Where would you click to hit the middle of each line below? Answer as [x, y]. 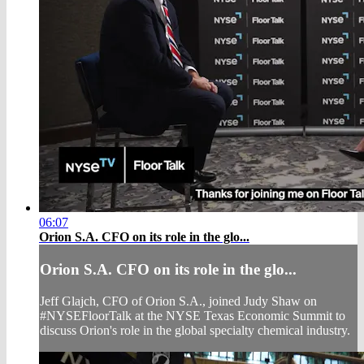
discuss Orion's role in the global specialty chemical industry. [195, 330]
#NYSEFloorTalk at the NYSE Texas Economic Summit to [193, 315]
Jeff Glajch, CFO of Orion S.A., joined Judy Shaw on [178, 301]
